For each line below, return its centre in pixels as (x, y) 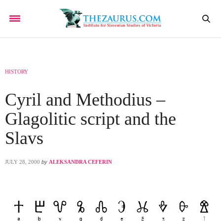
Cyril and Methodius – (85, 99)
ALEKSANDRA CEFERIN (80, 162)
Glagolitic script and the (91, 119)
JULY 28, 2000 (22, 162)
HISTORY (17, 71)
